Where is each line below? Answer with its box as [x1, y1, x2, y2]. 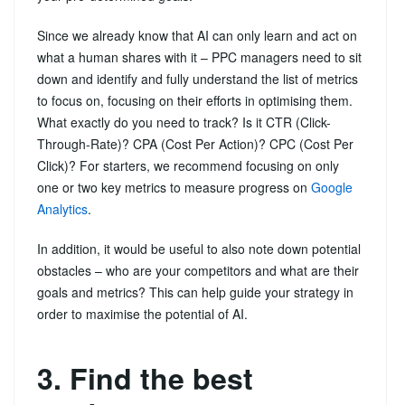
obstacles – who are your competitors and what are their [37, 260, 359, 279]
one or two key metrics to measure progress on [37, 177, 311, 196]
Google [311, 177, 353, 196]
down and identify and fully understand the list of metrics [37, 69, 358, 88]
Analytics [37, 199, 88, 218]
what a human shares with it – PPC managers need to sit [37, 47, 362, 66]
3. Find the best [37, 356, 253, 399]
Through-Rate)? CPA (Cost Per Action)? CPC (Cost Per [37, 134, 353, 153]
